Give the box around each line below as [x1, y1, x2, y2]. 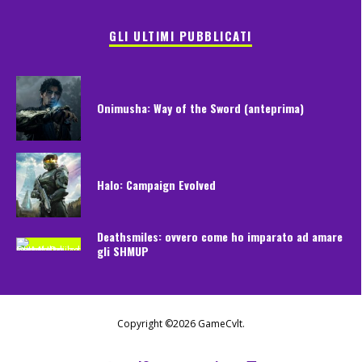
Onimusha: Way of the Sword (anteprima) [97, 99, 304, 117]
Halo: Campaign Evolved [97, 176, 216, 194]
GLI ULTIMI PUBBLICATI [109, 27, 252, 45]
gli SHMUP [97, 242, 149, 260]
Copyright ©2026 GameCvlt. [117, 317, 245, 331]
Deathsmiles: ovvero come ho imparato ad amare [97, 228, 343, 246]
